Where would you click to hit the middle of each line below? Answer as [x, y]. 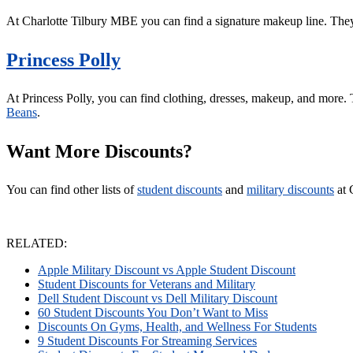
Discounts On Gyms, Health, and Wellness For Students [177, 327]
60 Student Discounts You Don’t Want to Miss [153, 313]
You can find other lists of [72, 190]
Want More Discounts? [99, 152]
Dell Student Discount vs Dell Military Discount [158, 299]
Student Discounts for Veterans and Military [147, 284]
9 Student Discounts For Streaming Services [147, 341]
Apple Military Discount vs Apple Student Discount [167, 270]
